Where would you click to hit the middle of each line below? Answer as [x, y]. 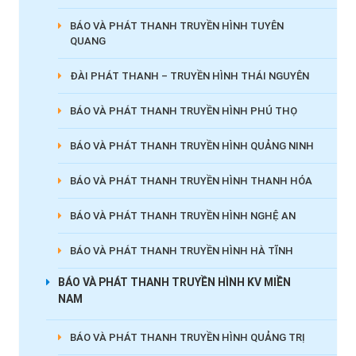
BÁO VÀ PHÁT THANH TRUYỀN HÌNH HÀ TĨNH [181, 250]
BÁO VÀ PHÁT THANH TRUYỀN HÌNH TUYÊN [176, 25]
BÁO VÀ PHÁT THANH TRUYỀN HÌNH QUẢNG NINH [192, 145]
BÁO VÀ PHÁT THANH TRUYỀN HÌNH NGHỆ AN [182, 215]
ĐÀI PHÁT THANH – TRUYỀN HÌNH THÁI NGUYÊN [189, 75]
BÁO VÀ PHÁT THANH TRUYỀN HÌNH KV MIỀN [174, 282]
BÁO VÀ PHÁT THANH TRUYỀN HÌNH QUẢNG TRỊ [187, 337]
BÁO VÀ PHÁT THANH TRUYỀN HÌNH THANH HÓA [191, 180]
